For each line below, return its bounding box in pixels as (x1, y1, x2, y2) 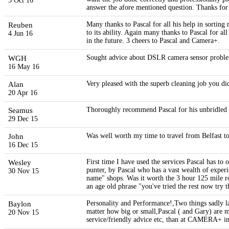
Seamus (8, 106, 33, 115)
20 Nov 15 (8, 209, 39, 217)
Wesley (8, 158, 31, 167)
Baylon (8, 199, 31, 209)
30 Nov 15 (8, 167, 39, 175)
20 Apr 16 (8, 89, 37, 97)
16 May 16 (8, 63, 39, 71)
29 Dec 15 (8, 115, 38, 123)
